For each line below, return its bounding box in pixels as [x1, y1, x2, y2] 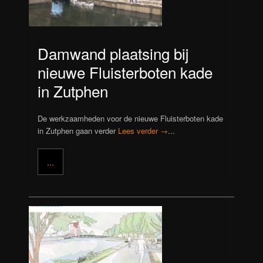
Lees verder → [118, 125, 168, 137]
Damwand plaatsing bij [38, 42, 189, 64]
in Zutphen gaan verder [38, 125, 119, 137]
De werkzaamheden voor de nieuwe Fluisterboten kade [38, 113, 224, 124]
